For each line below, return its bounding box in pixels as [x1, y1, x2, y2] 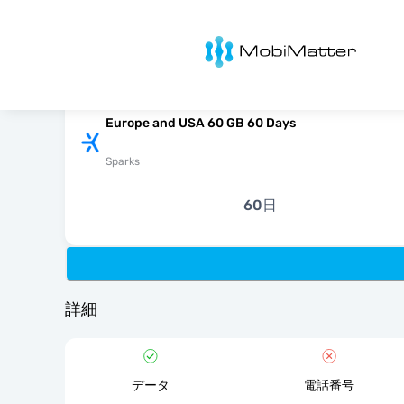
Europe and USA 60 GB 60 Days [106, 115, 296, 131]
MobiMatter [179, 32, 256, 50]
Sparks [106, 155, 140, 168]
